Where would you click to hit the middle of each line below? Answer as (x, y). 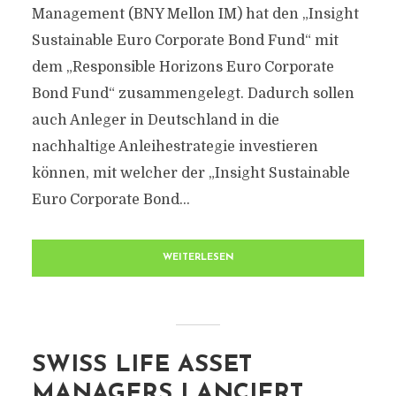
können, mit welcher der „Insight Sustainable (190, 173)
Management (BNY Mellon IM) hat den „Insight (195, 14)
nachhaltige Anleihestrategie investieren (175, 147)
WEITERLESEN (198, 258)
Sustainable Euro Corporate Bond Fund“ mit (185, 41)
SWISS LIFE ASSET (141, 366)
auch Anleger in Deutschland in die (155, 120)
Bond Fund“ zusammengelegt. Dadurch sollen (193, 94)
